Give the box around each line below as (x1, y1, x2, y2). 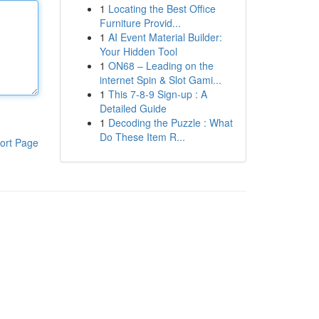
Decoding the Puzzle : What (108, 115, 233, 130)
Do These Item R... (99, 130, 185, 144)
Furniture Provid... (99, 16, 181, 30)
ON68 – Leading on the (108, 58, 214, 73)
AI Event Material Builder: (108, 30, 222, 44)
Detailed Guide (99, 101, 167, 115)
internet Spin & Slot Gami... (99, 73, 221, 87)
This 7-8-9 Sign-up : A (108, 87, 207, 101)
